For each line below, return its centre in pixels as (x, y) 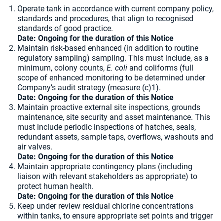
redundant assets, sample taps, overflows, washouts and (115, 137)
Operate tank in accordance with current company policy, (115, 9)
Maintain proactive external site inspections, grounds (109, 107)
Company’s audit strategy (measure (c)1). (89, 88)
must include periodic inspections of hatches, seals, (107, 127)
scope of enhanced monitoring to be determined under (111, 78)
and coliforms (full (160, 68)
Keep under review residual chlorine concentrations (105, 206)
